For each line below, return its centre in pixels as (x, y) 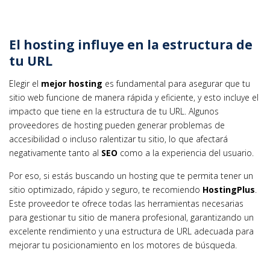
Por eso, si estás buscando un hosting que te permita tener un (131, 175)
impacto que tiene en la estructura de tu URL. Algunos (114, 111)
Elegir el (25, 83)
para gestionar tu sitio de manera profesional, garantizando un (131, 217)
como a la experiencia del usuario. (186, 152)
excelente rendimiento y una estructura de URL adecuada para (131, 231)
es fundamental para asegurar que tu (176, 83)
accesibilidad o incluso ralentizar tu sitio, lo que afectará (118, 139)
